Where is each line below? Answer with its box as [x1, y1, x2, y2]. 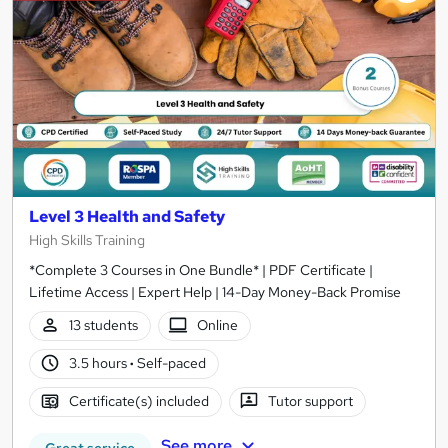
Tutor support [268, 392, 354, 411]
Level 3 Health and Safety [29, 205, 225, 227]
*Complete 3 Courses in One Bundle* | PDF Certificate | [29, 260, 373, 279]
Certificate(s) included [68, 392, 209, 411]
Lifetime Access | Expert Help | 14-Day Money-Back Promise [29, 282, 401, 301]
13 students [68, 316, 138, 335]
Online [197, 316, 239, 335]
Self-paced [133, 354, 206, 373]
